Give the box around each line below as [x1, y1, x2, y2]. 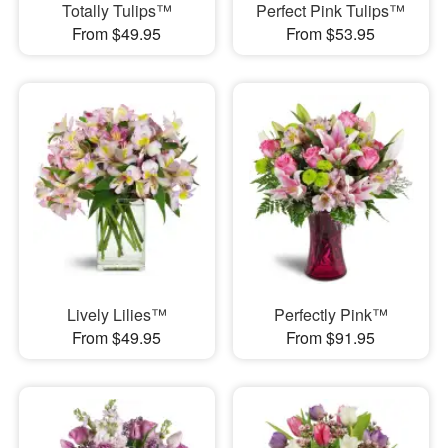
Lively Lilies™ [66, 302, 167, 326]
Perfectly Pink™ [273, 302, 388, 326]
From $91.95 [286, 325, 376, 349]
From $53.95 [286, 22, 376, 46]
